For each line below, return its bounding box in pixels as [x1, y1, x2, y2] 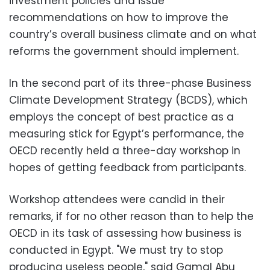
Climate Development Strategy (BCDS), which [9, 93, 248, 107]
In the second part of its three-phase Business [9, 76, 251, 90]
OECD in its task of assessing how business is [9, 226, 242, 240]
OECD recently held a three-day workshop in [9, 143, 240, 158]
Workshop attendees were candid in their [9, 192, 225, 207]
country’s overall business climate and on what [9, 27, 257, 42]
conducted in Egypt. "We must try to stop [9, 243, 223, 257]
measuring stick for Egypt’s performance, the [9, 127, 244, 141]
